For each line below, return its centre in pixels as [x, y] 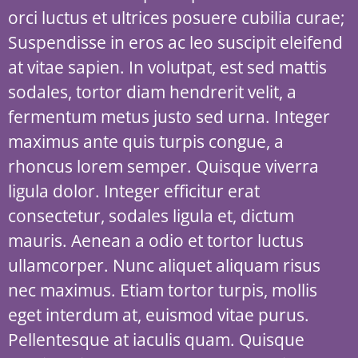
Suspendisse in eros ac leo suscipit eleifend [175, 42]
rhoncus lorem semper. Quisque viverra [163, 166]
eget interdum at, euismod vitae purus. [159, 315]
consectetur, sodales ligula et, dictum [151, 216]
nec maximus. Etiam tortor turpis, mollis [163, 290]
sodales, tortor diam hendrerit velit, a [152, 92]
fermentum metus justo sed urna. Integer [169, 117]
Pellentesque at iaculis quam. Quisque [156, 340]
